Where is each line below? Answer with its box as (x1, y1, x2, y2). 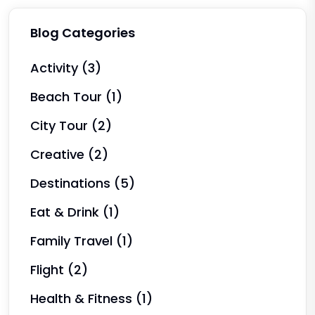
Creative (30, 145, 88, 163)
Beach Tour (30, 87, 105, 105)
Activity (30, 58, 82, 77)
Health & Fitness (30, 289, 136, 307)
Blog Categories (30, 23, 135, 41)
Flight (30, 260, 67, 278)
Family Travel (30, 231, 116, 250)
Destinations (30, 174, 114, 192)
